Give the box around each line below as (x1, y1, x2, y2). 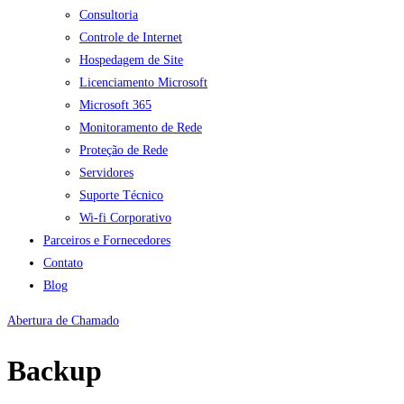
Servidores (79, 165, 133, 179)
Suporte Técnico (79, 188, 163, 202)
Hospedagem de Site (79, 52, 183, 67)
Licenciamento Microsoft (79, 75, 207, 89)
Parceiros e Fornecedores (43, 233, 170, 247)
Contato (43, 255, 83, 270)
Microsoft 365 (79, 97, 151, 112)
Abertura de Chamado (7, 313, 119, 327)
